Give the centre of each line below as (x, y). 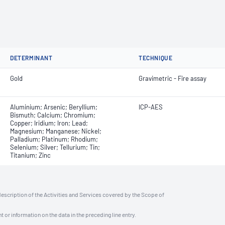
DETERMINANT (31, 58)
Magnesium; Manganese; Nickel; (56, 131)
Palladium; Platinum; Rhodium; (54, 139)
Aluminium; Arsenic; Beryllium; (54, 107)
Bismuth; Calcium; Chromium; (53, 115)
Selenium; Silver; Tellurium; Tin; (55, 147)
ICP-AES (151, 107)
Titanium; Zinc (30, 155)
